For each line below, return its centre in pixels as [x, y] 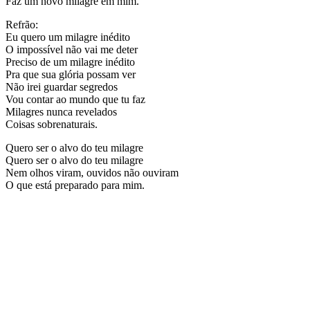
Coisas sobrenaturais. [52, 124]
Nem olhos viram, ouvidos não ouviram [92, 172]
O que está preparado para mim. [75, 185]
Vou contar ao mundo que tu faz [75, 99]
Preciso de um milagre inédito [70, 62]
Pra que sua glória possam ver [71, 74]
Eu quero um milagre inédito [68, 37]
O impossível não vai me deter [72, 49]
